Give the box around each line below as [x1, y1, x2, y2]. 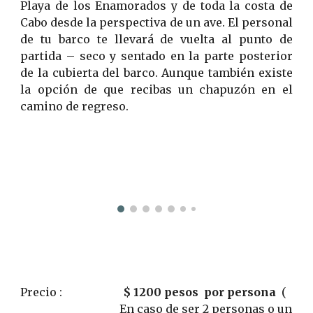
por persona [198, 285, 277, 300]
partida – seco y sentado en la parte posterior [20, 48, 293, 63]
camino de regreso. [20, 99, 129, 113]
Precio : [20, 285, 124, 300]
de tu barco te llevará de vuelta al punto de [20, 31, 293, 46]
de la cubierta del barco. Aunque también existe [20, 65, 293, 80]
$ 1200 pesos [124, 285, 199, 300]
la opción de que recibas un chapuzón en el [20, 82, 293, 96]
